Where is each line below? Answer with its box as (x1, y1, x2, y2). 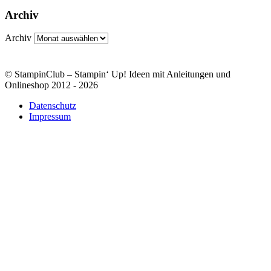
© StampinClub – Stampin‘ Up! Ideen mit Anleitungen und (5, 69, 230, 80)
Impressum (29, 111, 71, 122)
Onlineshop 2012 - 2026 (5, 80, 98, 91)
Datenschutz (29, 100, 76, 111)
